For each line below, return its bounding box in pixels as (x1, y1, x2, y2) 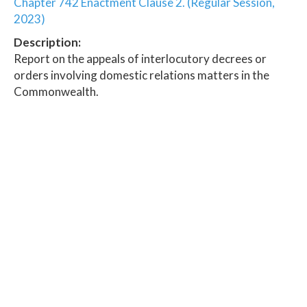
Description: (14, 34, 81, 49)
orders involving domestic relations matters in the (14, 67, 269, 82)
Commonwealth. (14, 84, 99, 99)
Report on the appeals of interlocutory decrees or (14, 51, 267, 66)
